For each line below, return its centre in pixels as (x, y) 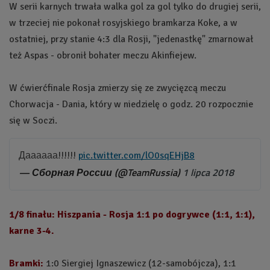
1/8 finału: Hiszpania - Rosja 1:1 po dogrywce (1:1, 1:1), (132, 214)
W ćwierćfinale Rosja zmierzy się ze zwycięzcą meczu (118, 88)
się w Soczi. (33, 120)
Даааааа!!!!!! (49, 155)
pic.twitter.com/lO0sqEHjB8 (137, 155)
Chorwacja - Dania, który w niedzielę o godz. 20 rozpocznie (131, 104)
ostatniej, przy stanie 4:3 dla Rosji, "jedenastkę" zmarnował (131, 39)
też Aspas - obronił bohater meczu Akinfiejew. (103, 55)
